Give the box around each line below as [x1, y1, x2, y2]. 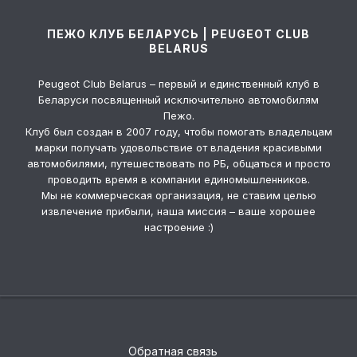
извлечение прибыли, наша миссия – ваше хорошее [41, 205, 316, 218]
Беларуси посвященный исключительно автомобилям [38, 93, 319, 107]
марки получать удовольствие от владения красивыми [35, 141, 322, 155]
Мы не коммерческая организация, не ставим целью [41, 189, 316, 202]
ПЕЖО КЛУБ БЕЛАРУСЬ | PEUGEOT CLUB [47, 27, 310, 41]
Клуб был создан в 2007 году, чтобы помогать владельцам [25, 125, 332, 139]
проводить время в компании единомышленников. [47, 173, 310, 186]
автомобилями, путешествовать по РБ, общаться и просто [26, 157, 331, 171]
